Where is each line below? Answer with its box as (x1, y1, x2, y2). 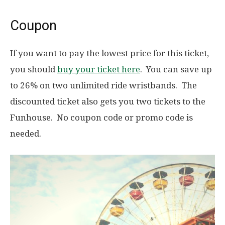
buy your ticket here (57, 64, 140, 75)
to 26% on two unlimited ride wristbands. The (10, 80, 197, 91)
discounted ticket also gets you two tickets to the (10, 96, 205, 107)
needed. (10, 129, 41, 139)
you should (10, 64, 57, 75)
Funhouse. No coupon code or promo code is (10, 113, 193, 123)
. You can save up (140, 64, 212, 75)
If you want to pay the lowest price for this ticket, (10, 48, 209, 59)
